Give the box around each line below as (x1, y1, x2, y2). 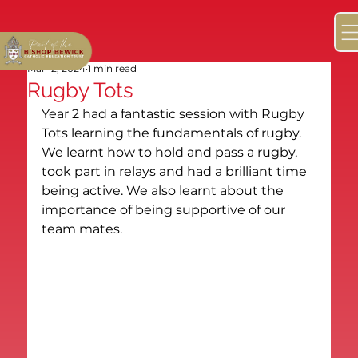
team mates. (42, 221, 123, 237)
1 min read (88, 62, 137, 74)
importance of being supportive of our (42, 201, 289, 217)
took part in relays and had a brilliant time (42, 163, 311, 179)
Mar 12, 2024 (27, 62, 86, 74)
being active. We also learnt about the (42, 182, 288, 198)
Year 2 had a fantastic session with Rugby (42, 105, 308, 121)
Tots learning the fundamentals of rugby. (42, 125, 305, 141)
